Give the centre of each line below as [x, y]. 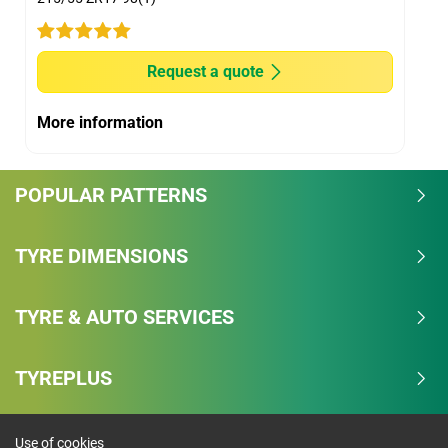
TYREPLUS [63, 378]
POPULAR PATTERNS [111, 195]
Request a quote [205, 72]
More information [100, 123]
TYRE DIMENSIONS [101, 256]
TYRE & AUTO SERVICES [124, 317]
